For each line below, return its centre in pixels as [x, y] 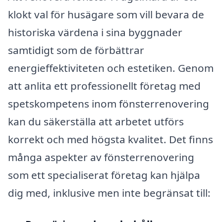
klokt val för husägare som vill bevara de [106, 14]
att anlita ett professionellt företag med [104, 85]
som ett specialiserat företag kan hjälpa [104, 175]
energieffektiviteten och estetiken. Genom [111, 68]
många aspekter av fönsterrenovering [101, 157]
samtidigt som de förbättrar [76, 50]
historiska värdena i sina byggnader [95, 32]
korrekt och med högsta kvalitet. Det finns [111, 139]
